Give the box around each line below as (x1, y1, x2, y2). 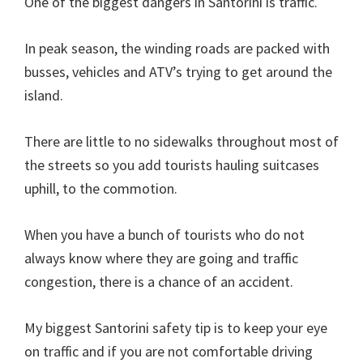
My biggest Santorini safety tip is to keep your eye (24, 318, 327, 337)
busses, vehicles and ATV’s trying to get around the (24, 62, 332, 81)
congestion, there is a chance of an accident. (24, 271, 293, 291)
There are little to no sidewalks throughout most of (24, 131, 339, 151)
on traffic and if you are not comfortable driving (24, 341, 313, 361)
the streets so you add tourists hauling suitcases (24, 155, 319, 174)
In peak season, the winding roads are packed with (24, 38, 330, 58)
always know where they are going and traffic (24, 248, 298, 267)
